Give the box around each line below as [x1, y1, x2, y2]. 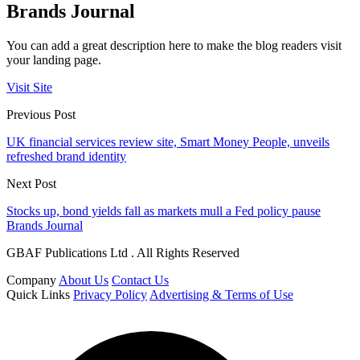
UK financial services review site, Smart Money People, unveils [6, 134, 329, 149]
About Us [59, 272, 108, 287]
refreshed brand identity [6, 149, 126, 163]
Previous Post [6, 107, 76, 121]
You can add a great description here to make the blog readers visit [6, 38, 342, 52]
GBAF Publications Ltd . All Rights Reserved [6, 245, 239, 260]
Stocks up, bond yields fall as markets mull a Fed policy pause [6, 203, 321, 218]
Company [6, 272, 56, 287]
